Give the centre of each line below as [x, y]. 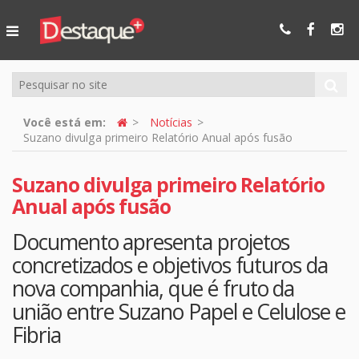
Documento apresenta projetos [151, 242]
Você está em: [65, 123]
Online [92, 26]
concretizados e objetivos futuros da [170, 265]
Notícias [171, 123]
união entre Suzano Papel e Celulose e [179, 311]
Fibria [36, 335]
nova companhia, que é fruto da [153, 288]
